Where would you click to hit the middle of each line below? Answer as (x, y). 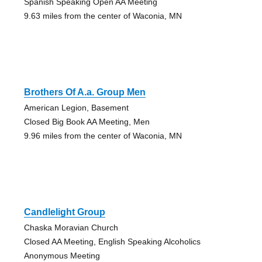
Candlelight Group (64, 212)
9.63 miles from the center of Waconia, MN (103, 15)
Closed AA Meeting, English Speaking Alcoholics (112, 241)
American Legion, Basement (76, 107)
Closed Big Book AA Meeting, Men (87, 121)
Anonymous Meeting (62, 255)
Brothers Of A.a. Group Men (85, 92)
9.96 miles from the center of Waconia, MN (103, 135)
